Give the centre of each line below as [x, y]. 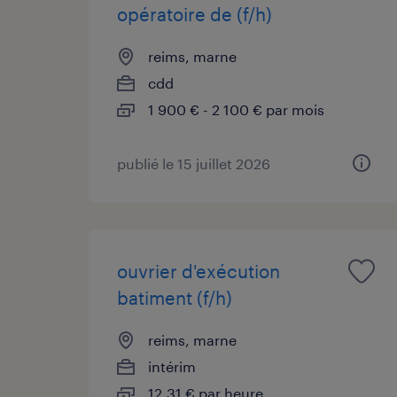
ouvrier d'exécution [198, 271]
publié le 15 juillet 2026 [194, 163]
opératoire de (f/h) [195, 14]
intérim [172, 366]
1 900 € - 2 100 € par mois [236, 109]
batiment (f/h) [175, 297]
